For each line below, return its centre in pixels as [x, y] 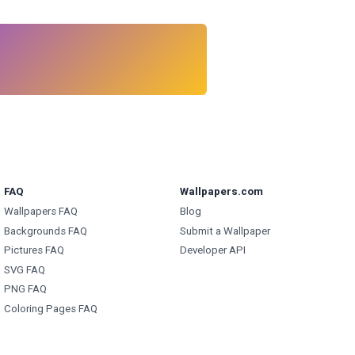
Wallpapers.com [221, 192]
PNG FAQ [25, 289]
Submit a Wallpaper [225, 231]
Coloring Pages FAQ [51, 308]
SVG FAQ [25, 269]
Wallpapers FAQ [41, 212]
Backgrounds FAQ [46, 231]
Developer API [212, 250]
